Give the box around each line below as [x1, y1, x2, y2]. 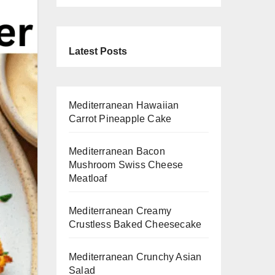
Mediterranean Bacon [69, 146, 165, 157]
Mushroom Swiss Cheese [69, 160, 184, 171]
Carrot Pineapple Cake [69, 114, 172, 125]
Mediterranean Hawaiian [69, 100, 179, 111]
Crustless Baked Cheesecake [69, 219, 202, 230]
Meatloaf [69, 173, 107, 184]
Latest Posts [69, 46, 127, 57]
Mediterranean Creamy [69, 206, 171, 217]
